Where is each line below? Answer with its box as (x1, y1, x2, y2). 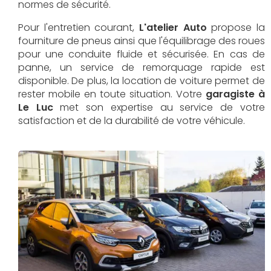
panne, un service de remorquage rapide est (18, 60, 265, 74)
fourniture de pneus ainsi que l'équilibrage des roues (18, 34, 265, 48)
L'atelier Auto (134, 21, 207, 34)
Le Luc (18, 100, 53, 114)
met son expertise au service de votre (53, 100, 265, 114)
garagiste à (206, 87, 265, 101)
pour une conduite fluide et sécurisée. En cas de (18, 47, 265, 61)
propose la (206, 21, 265, 34)
